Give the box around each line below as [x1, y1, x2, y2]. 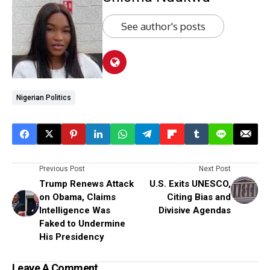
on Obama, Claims [39, 191, 116, 202]
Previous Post [39, 164, 85, 173]
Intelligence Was [39, 204, 110, 216]
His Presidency [39, 231, 104, 242]
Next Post [199, 164, 231, 173]
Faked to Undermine [39, 218, 125, 229]
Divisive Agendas [159, 204, 231, 216]
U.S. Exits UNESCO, [149, 178, 231, 189]
